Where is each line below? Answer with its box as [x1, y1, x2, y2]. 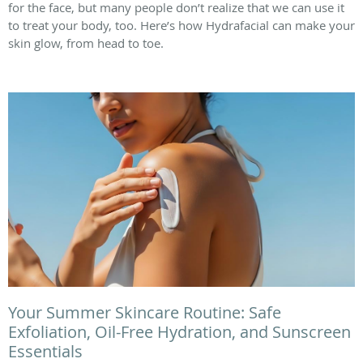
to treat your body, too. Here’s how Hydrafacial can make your [8, 16, 355, 33]
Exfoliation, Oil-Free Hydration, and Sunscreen [8, 321, 351, 344]
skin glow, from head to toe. [8, 34, 164, 51]
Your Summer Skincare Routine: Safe [8, 301, 281, 324]
